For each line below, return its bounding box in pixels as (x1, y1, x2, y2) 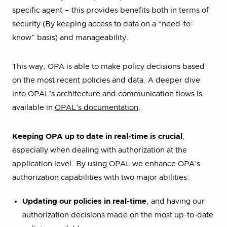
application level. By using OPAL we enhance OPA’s (12, 160, 200, 168)
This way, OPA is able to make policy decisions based (12, 62, 205, 70)
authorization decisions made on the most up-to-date (22, 211, 213, 219)
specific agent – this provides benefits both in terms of (12, 6, 209, 14)
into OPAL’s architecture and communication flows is (12, 90, 202, 98)
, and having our (146, 197, 205, 205)
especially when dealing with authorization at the (12, 146, 187, 154)
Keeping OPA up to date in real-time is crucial (12, 132, 182, 140)
